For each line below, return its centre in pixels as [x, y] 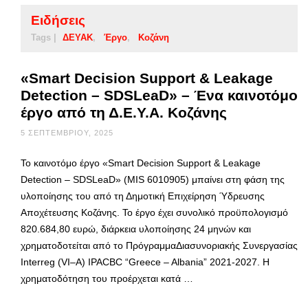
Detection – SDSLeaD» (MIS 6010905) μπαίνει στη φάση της [153, 179]
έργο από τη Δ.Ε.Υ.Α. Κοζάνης [124, 112]
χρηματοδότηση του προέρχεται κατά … [107, 278]
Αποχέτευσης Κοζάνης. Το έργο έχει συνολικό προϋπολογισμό [154, 212]
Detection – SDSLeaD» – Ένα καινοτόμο [159, 95]
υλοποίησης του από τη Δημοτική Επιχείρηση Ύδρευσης [143, 196]
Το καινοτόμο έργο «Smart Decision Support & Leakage [141, 163]
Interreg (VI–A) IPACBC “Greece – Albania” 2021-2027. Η [145, 262]
